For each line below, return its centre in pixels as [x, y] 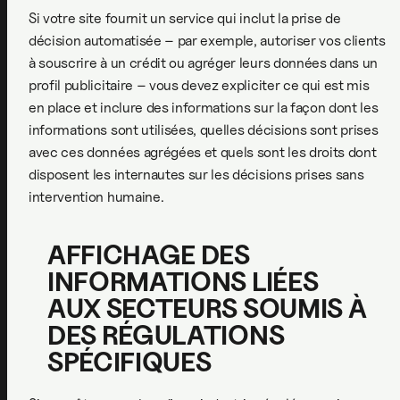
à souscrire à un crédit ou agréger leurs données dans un [204, 62]
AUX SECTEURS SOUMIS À [207, 308]
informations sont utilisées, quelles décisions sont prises [204, 129]
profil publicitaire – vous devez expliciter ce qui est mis [199, 85]
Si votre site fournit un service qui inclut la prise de [185, 18]
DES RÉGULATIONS [166, 335]
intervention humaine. [96, 196]
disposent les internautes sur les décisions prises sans [196, 174]
